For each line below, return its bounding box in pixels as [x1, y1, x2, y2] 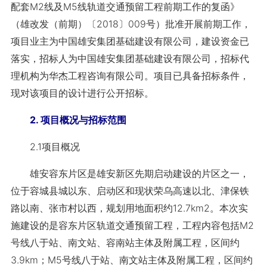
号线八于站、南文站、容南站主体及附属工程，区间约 [10, 237, 240, 249]
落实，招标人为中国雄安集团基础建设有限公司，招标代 [10, 52, 249, 64]
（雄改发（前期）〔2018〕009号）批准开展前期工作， [10, 18, 251, 30]
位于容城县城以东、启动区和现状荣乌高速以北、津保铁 [10, 185, 249, 197]
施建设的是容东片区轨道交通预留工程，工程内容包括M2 [10, 219, 254, 231]
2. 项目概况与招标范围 [10, 114, 126, 126]
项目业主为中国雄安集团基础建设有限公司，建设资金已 [10, 35, 249, 47]
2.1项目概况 [10, 141, 80, 153]
